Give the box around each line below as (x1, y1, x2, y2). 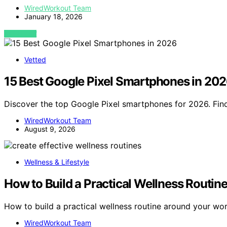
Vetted (24, 55, 46, 64)
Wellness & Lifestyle (24, 158, 89, 167)
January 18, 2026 (24, 12, 83, 21)
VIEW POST (4, 30, 37, 38)
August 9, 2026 (24, 125, 75, 134)
